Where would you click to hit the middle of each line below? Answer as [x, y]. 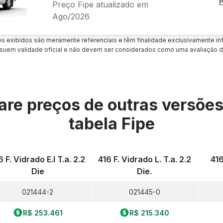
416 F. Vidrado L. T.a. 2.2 [144, 159]
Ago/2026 [71, 16]
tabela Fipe [111, 124]
